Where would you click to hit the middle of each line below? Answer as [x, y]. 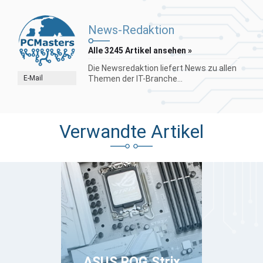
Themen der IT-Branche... [135, 78]
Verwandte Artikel [131, 131]
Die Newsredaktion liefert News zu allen [162, 68]
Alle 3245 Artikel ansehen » [140, 50]
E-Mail [33, 78]
